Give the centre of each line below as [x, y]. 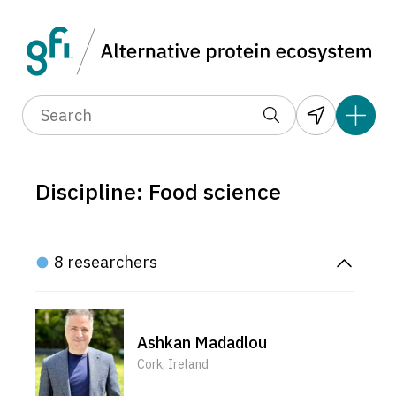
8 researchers [106, 263]
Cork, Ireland [173, 364]
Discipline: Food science [158, 192]
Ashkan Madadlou [202, 342]
